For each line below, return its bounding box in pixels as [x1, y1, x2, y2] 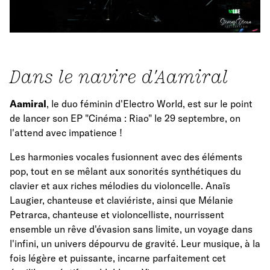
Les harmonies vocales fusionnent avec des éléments [10, 151, 242, 163]
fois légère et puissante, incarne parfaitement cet [10, 252, 226, 265]
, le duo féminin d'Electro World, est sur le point [46, 98, 253, 110]
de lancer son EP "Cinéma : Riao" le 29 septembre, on [10, 112, 240, 125]
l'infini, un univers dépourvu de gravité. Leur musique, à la [10, 237, 260, 250]
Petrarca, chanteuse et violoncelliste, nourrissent [10, 209, 224, 221]
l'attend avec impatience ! [10, 127, 122, 139]
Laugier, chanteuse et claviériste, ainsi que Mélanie [10, 194, 233, 207]
